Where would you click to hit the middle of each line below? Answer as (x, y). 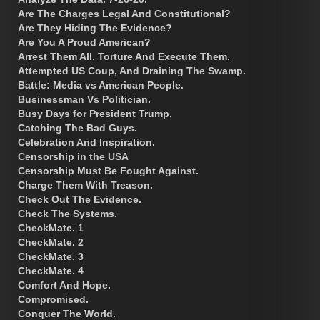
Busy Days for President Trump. (95, 113)
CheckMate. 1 (51, 227)
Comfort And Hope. (64, 285)
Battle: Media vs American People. (101, 85)
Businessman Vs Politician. (84, 99)
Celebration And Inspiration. (86, 142)
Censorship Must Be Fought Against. (108, 170)
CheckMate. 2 (51, 242)
